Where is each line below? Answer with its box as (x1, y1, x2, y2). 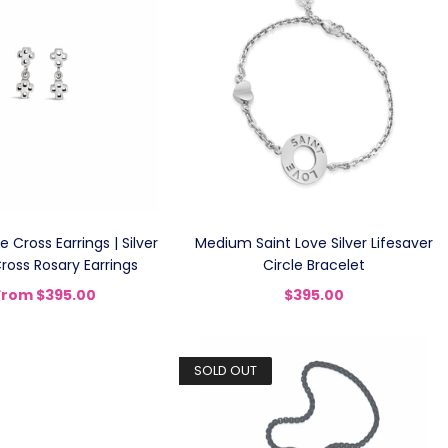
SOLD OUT (194, 361, 258, 380)
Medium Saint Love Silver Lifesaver (194, 233, 433, 253)
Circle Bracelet (262, 255, 365, 275)
